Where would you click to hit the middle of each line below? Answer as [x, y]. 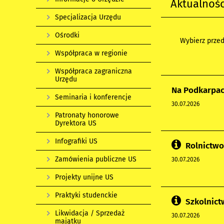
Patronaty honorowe [87, 115]
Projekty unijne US [84, 177]
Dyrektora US [76, 123]
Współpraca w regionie [91, 53]
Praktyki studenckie [86, 195]
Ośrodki [67, 35]
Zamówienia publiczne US [96, 159]
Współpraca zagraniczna [93, 71]
